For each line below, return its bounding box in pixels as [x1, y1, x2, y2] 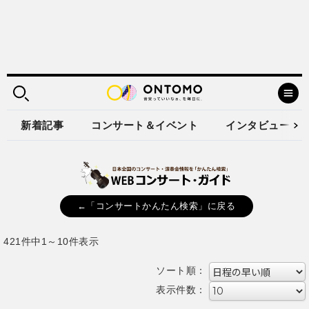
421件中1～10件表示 [3, 235, 99, 247]
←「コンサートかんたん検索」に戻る [77, 201, 236, 211]
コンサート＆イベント [91, 119, 198, 131]
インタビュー [226, 119, 290, 131]
